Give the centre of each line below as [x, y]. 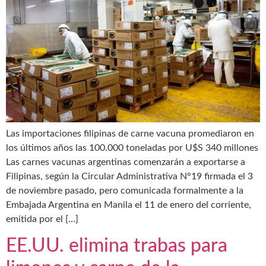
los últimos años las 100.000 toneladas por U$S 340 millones [132, 148]
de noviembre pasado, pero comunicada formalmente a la [125, 190]
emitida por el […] [42, 219]
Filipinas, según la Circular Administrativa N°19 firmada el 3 [129, 176]
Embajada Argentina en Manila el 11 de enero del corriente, [129, 205]
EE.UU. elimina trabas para [117, 246]
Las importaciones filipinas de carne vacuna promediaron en [130, 133]
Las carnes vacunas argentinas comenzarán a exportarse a [126, 162]
